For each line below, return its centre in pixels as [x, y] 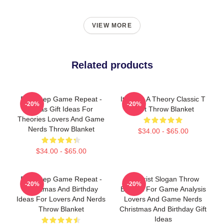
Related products [112, 65]
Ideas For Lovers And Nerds [61, 199]
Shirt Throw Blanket [163, 109]
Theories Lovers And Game [61, 119]
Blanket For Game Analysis [163, 189]
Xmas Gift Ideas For [61, 109]
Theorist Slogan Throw [163, 179]
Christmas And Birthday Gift [163, 209]
